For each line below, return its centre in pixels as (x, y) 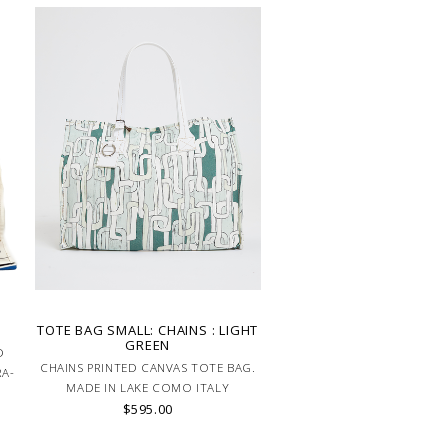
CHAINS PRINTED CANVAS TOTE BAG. (147, 368)
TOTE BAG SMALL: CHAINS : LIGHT (148, 330)
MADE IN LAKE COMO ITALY (148, 388)
